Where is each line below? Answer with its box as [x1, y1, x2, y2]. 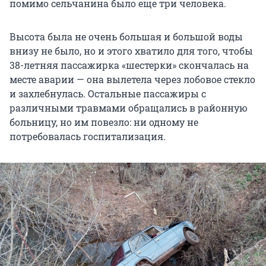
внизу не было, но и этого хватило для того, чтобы [9, 44, 253, 57]
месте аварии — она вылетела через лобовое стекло [9, 72, 255, 85]
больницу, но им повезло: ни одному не [9, 115, 198, 128]
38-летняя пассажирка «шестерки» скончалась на [9, 58, 249, 71]
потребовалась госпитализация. [9, 129, 166, 142]
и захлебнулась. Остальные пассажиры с [9, 87, 206, 100]
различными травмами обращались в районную [9, 101, 248, 114]
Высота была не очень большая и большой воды [9, 30, 243, 43]
